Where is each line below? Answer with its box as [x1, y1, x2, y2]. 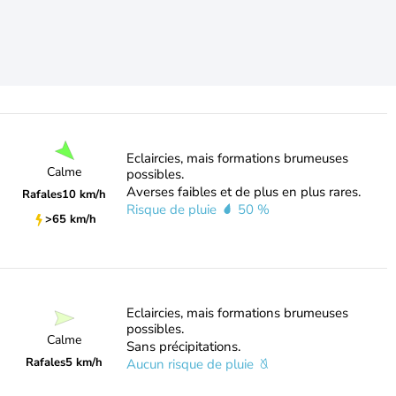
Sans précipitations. [126, 338, 240, 355]
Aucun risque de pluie [126, 355, 257, 373]
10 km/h [62, 187, 107, 203]
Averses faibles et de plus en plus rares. [126, 183, 361, 201]
